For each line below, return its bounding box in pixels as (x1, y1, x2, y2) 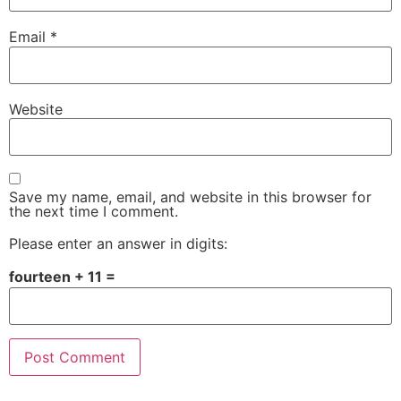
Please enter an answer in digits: (9, 235, 227, 253)
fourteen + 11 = (9, 268, 115, 286)
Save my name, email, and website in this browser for (9, 188, 371, 207)
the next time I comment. (9, 202, 178, 221)
